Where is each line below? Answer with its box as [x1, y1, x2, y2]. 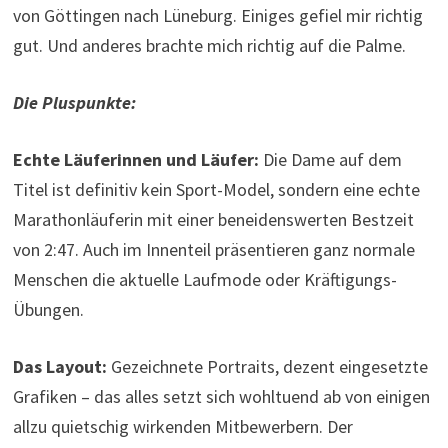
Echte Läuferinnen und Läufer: [12, 148, 259, 172]
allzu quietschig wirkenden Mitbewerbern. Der [12, 415, 353, 439]
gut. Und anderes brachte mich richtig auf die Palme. [12, 34, 406, 58]
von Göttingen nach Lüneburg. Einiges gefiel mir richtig [12, 4, 423, 28]
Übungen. [12, 298, 84, 322]
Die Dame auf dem [258, 148, 402, 172]
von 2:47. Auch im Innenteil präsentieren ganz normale [12, 238, 415, 262]
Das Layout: [12, 355, 107, 379]
